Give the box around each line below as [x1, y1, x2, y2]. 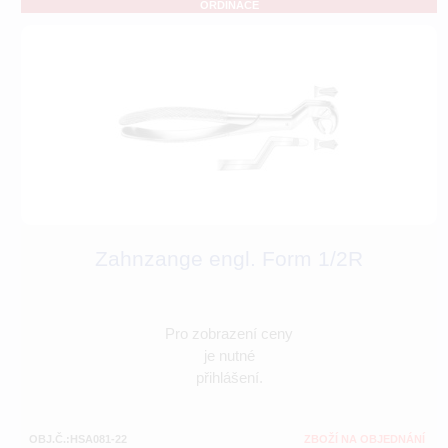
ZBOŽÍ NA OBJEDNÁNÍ [304, 433, 425, 446]
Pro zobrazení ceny [165, 325, 293, 343]
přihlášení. [195, 369, 263, 387]
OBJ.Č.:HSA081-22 [29, 433, 127, 446]
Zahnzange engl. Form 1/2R [95, 247, 363, 271]
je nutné [203, 347, 255, 365]
